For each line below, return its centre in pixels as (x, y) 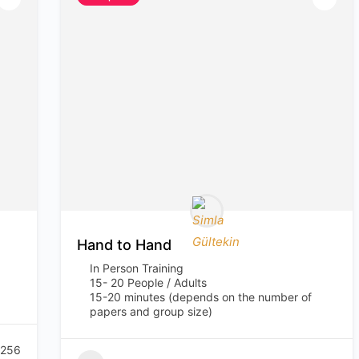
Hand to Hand (125, 245)
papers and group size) (151, 311)
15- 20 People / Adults (149, 282)
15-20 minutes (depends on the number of (201, 297)
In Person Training (137, 268)
